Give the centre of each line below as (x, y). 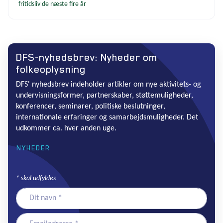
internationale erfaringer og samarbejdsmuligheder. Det (107, 117)
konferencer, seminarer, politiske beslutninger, (91, 106)
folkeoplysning (51, 69)
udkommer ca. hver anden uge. (66, 128)
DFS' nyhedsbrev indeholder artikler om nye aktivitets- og (109, 84)
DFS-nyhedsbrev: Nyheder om (87, 57)
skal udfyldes (38, 178)
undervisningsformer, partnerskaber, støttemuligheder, (105, 95)
